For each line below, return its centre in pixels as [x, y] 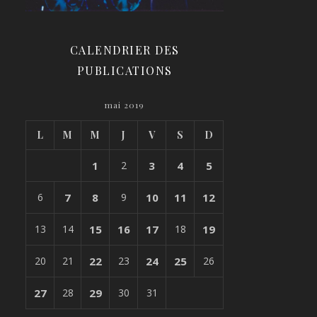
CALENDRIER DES [125, 50]
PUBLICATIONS [125, 71]
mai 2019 [125, 105]
